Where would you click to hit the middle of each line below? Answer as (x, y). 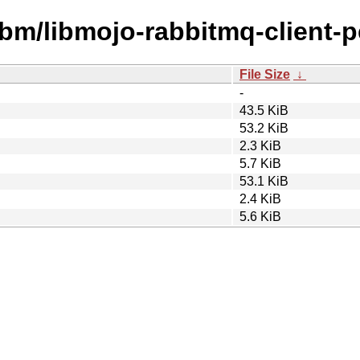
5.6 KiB (260, 216)
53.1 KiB (264, 181)
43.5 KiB (264, 110)
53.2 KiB (264, 128)
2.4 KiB (260, 198)
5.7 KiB (260, 163)
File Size (265, 74)
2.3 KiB (260, 145)
